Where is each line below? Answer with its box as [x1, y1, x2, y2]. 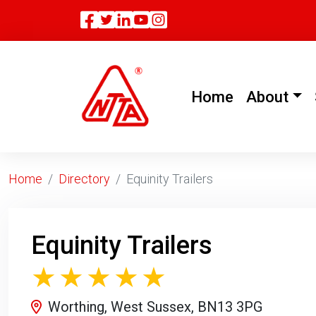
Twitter [114, 8, 177, 31]
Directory [59, 171, 110, 186]
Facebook [97, 8, 184, 31]
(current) [232, 87, 295, 105]
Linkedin [131, 8, 207, 31]
